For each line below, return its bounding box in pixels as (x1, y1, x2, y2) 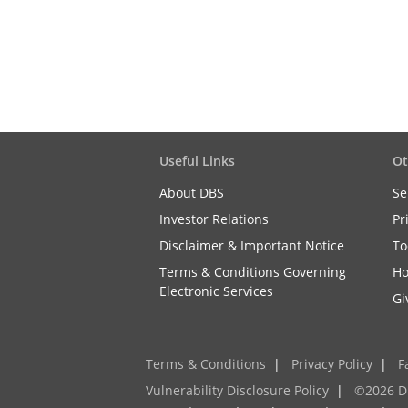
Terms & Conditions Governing (159, 263, 346, 280)
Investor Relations (159, 210, 269, 228)
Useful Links (159, 152, 235, 169)
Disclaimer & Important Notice (159, 237, 344, 254)
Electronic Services (159, 282, 273, 300)
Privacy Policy (291, 355, 372, 372)
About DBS (159, 184, 224, 201)
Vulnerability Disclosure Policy (146, 382, 329, 399)
